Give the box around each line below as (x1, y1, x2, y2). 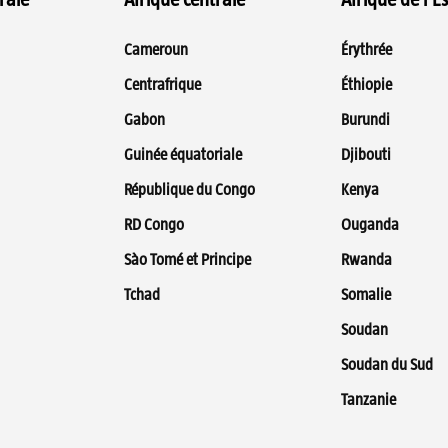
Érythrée (341, 41, 392, 59)
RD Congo (124, 216, 184, 234)
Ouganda (341, 216, 399, 234)
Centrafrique (124, 76, 201, 94)
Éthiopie (341, 76, 392, 94)
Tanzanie (341, 391, 396, 409)
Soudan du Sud (341, 356, 433, 374)
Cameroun (124, 41, 188, 59)
